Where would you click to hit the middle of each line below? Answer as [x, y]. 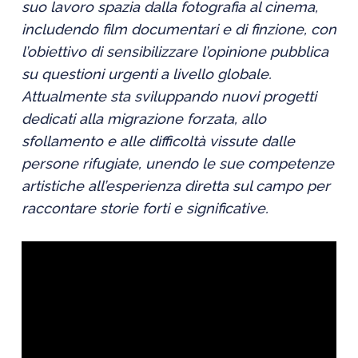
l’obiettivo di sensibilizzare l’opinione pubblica [175, 52]
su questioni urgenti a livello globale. [146, 74]
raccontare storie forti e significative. [145, 208]
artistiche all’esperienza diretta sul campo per [175, 186]
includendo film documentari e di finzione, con [179, 29]
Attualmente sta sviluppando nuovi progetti [169, 96]
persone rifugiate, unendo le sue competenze [177, 163]
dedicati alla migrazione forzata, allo [143, 119]
